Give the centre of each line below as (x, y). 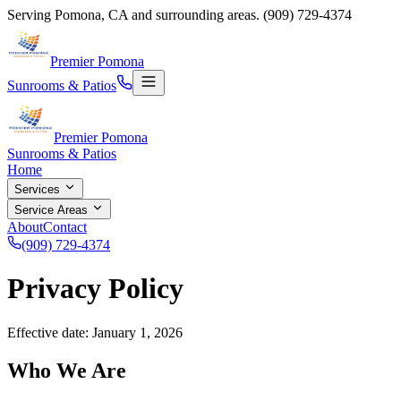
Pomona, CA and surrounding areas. (159, 15)
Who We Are (67, 370)
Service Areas (53, 210)
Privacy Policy (95, 289)
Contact (65, 227)
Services (39, 189)
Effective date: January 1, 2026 (95, 332)
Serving (31, 15)
